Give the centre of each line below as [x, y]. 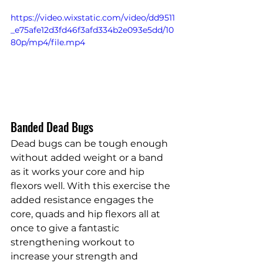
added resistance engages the [83, 200]
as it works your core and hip [79, 172]
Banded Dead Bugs [52, 127]
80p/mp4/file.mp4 [48, 42]
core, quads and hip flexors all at [87, 214]
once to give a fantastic [66, 228]
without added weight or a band [88, 158]
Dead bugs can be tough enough [90, 144]
